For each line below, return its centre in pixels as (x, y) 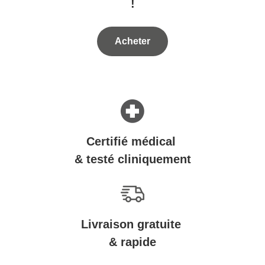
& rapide (132, 242)
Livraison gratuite (132, 224)
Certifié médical (132, 141)
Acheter (132, 41)
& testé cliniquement (132, 159)
